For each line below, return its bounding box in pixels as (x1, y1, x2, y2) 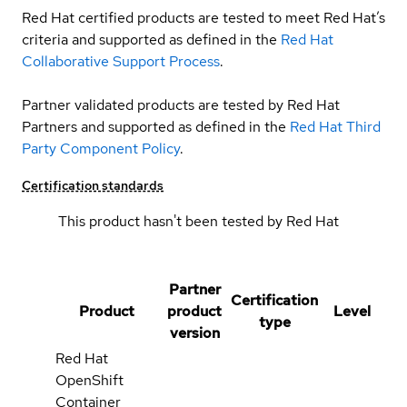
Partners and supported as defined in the (22, 116, 286, 136)
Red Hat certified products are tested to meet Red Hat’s (22, 7, 385, 27)
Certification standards (22, 176, 164, 194)
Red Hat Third (290, 116, 381, 136)
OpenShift (55, 370, 124, 390)
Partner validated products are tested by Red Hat (22, 94, 340, 114)
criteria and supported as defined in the (22, 29, 277, 49)
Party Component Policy (22, 138, 180, 158)
